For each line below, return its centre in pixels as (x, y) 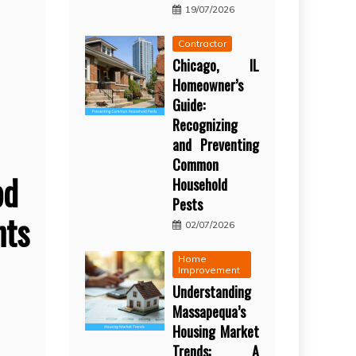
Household (200, 184)
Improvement (209, 269)
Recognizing (205, 124)
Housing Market (216, 331)
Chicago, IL (216, 65)
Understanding (212, 291)
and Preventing (216, 144)
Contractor (203, 43)
